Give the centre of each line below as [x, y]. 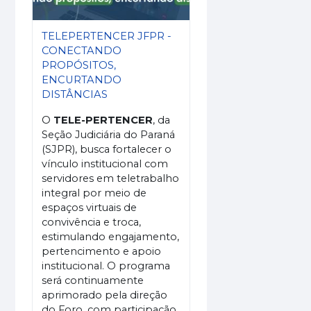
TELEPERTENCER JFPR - [107, 36]
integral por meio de [94, 193]
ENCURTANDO [82, 79]
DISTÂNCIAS [75, 94]
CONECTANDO [82, 50]
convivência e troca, [92, 222]
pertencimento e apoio [102, 251]
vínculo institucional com [105, 163]
